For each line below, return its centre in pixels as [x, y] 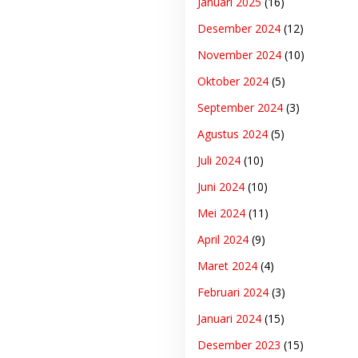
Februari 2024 [233, 292]
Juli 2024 [219, 161]
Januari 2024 [229, 319]
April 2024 [223, 240]
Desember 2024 [239, 29]
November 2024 [239, 55]
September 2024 [240, 108]
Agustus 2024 [232, 134]
